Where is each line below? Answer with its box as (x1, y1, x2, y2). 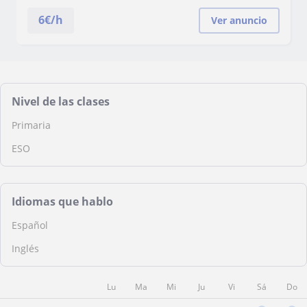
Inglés (12, 242, 39, 255)
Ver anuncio (211, 14, 267, 27)
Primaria (12, 119, 51, 132)
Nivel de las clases (12, 94, 110, 109)
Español (12, 219, 48, 232)
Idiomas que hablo (12, 194, 113, 209)
